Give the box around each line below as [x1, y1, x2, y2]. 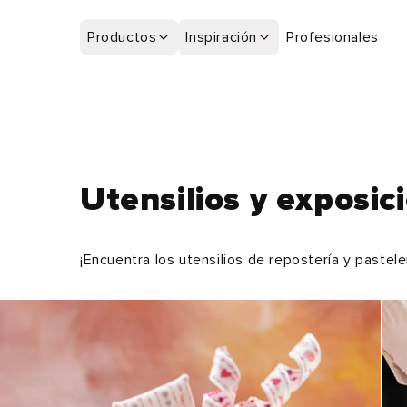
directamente [7, 12, 102, 29]
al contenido [7, 28, 95, 45]
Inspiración [185, 27, 257, 46]
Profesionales [286, 27, 379, 46]
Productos [87, 27, 157, 46]
